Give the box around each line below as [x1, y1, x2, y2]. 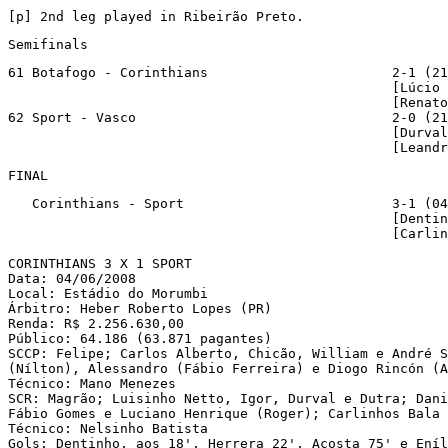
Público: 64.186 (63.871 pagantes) [8, 330, 272, 346]
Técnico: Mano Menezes [8, 375, 176, 391]
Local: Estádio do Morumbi [8, 285, 208, 301]
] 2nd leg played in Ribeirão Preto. [24, 8, 304, 24]
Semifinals [8, 36, 88, 52]
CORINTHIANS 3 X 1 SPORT [8, 255, 192, 271]
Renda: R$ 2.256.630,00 [8, 315, 184, 331]
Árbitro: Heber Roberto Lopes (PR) [8, 300, 272, 316]
